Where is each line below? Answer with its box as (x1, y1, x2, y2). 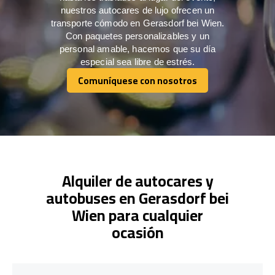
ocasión (111, 217, 164, 247)
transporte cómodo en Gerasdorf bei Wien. (50, 17, 225, 28)
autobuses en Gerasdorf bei (46, 183, 229, 212)
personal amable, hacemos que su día (59, 43, 216, 54)
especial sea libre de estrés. (80, 56, 195, 67)
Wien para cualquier (72, 200, 203, 230)
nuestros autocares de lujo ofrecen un (60, 4, 215, 15)
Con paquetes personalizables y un (66, 30, 209, 41)
